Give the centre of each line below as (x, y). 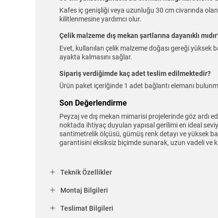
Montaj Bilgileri (84, 190)
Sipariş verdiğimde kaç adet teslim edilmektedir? (135, 73)
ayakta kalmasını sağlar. (96, 57)
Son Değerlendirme (93, 103)
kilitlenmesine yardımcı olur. (100, 19)
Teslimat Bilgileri (87, 208)
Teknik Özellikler (86, 172)
